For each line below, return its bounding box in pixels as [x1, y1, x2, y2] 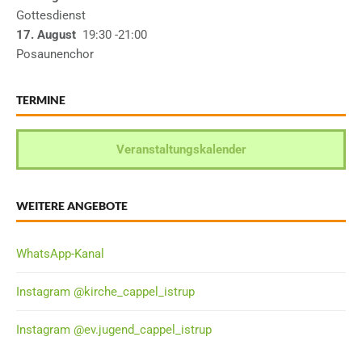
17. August [16, 27, 76, 43]
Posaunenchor [16, 47, 94, 62]
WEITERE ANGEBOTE [16, 199, 128, 213]
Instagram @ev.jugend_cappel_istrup [16, 322, 212, 338]
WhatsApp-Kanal [16, 246, 104, 262]
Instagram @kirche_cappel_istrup [16, 284, 195, 300]
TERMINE [16, 93, 65, 107]
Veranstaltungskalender [116, 142, 246, 158]
